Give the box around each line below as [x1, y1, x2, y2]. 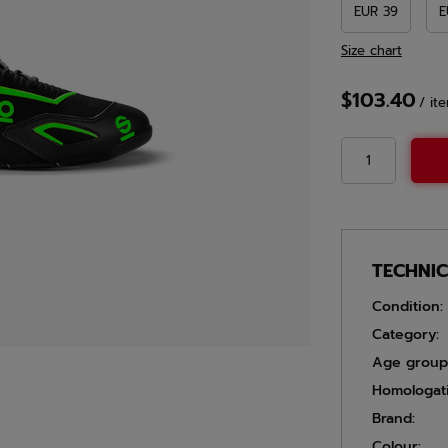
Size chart [341, 41, 402, 60]
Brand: [372, 408, 415, 429]
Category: [372, 324, 439, 345]
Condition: [372, 296, 443, 317]
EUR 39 [354, 2, 398, 21]
